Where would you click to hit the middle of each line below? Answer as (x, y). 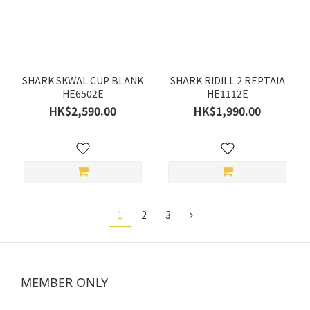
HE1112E (227, 94)
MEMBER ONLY (64, 283)
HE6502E (83, 94)
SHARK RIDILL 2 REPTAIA (227, 81)
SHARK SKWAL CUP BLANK (83, 81)
